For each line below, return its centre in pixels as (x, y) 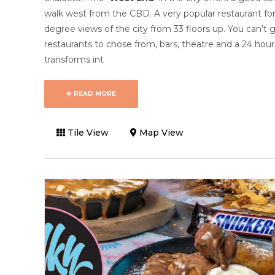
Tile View (87, 133)
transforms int (74, 60)
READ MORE (94, 94)
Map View (160, 133)
